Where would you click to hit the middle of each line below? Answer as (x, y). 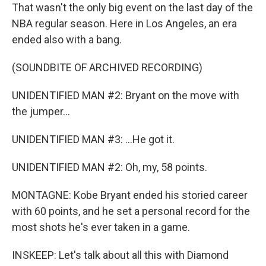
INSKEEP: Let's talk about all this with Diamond (120, 255)
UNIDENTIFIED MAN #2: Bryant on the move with (126, 95)
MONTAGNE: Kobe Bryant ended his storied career (130, 195)
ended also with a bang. (67, 39)
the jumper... (41, 111)
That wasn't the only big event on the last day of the (132, 7)
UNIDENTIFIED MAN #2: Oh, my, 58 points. (110, 167)
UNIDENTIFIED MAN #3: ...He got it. (93, 139)
